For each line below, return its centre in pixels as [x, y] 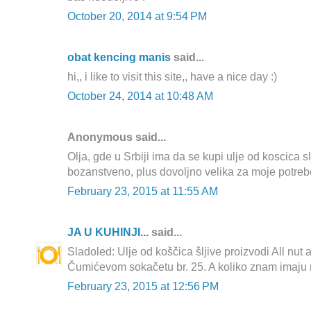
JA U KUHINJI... [108, 233]
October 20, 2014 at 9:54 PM [137, 17]
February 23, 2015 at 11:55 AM [143, 192]
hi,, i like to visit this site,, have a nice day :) [172, 77]
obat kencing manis [119, 58]
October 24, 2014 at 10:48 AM [140, 96]
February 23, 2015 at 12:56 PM [143, 287]
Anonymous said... [117, 137]
